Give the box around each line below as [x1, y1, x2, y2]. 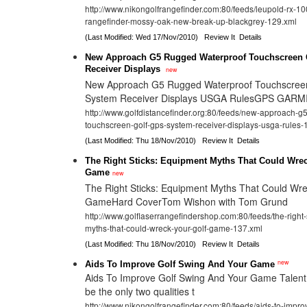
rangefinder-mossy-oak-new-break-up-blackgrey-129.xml [85, 15, 297, 29]
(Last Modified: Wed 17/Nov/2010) [85, 33, 205, 41]
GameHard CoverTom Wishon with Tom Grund [85, 195, 288, 208]
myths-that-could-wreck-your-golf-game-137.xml [85, 222, 263, 236]
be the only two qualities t [85, 284, 195, 298]
